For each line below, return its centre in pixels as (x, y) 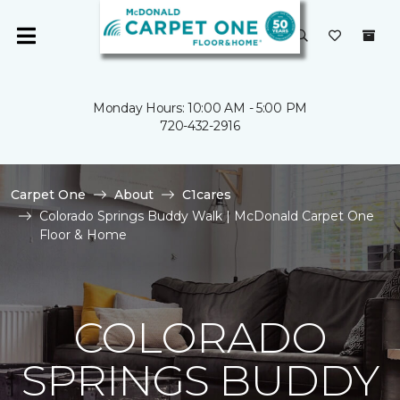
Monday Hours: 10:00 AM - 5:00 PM (200, 108)
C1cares (207, 195)
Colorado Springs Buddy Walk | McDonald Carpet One (207, 216)
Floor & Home (83, 235)
